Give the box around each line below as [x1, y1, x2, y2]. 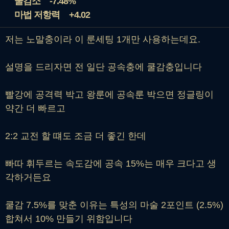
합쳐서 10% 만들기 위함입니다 [5, 214, 132, 224]
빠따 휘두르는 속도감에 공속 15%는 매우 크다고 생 [5, 158, 216, 169]
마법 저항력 [14, 10, 60, 20]
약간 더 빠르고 [5, 103, 65, 114]
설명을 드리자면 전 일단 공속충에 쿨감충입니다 [5, 62, 202, 73]
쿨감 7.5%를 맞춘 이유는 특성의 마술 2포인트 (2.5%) [5, 200, 223, 211]
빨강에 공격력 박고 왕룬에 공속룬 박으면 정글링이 [5, 89, 214, 100]
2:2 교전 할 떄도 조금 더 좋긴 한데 [5, 131, 146, 142]
